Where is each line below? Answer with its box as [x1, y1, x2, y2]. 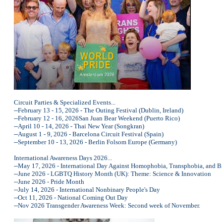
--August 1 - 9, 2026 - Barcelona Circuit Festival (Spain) [14, 130, 164, 138]
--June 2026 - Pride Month [14, 178, 84, 185]
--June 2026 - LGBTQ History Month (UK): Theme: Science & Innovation [14, 170, 211, 177]
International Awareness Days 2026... [14, 154, 112, 162]
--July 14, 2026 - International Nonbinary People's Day [14, 186, 160, 193]
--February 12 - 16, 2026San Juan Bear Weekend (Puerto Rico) [14, 114, 180, 122]
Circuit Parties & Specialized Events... [14, 99, 115, 106]
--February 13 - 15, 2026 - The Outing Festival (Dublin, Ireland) [14, 107, 183, 114]
